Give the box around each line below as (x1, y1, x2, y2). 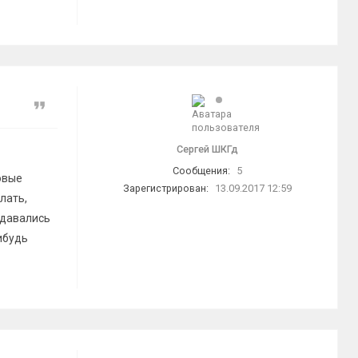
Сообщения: (173, 165, 230, 177)
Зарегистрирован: (123, 182, 209, 194)
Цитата (43, 100, 82, 113)
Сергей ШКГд (177, 143, 238, 155)
